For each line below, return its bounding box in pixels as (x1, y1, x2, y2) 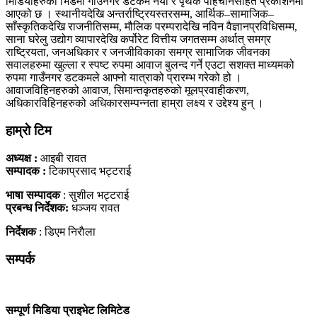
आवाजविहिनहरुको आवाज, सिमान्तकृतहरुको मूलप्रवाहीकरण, (6, 84, 249, 97)
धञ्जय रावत (69, 201, 120, 214)
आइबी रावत (38, 151, 86, 164)
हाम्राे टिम (6, 123, 52, 139)
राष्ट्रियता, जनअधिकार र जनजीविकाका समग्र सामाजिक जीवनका (6, 46, 270, 59)
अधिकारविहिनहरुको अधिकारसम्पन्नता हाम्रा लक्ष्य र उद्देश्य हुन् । (6, 97, 264, 110)
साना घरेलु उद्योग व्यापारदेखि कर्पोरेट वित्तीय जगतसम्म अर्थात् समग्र (6, 33, 271, 46)
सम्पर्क (6, 251, 35, 267)
